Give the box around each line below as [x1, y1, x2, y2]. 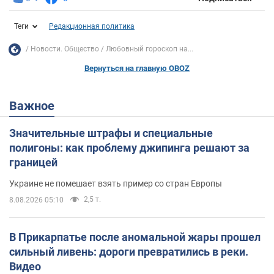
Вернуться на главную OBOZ [84, 63, 190, 73]
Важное [17, 98, 54, 113]
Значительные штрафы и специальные [9, 126, 213, 139]
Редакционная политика [49, 21, 135, 31]
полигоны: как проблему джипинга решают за [9, 141, 250, 154]
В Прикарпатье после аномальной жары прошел [9, 230, 261, 243]
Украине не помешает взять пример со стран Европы [9, 178, 222, 188]
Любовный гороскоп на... [106, 45, 193, 54]
